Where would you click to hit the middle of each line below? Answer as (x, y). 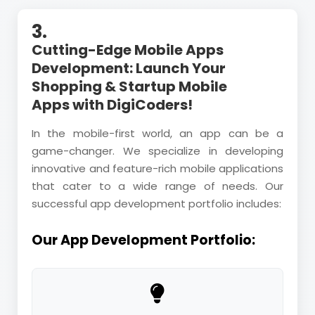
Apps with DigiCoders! (112, 104)
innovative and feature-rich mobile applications (157, 168)
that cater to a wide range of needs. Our (157, 186)
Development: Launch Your (129, 68)
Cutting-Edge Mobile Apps (128, 50)
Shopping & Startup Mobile (129, 86)
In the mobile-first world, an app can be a (157, 133)
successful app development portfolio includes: (156, 203)
